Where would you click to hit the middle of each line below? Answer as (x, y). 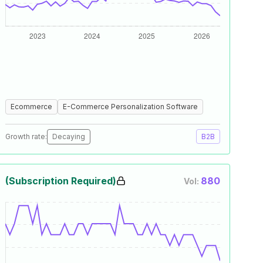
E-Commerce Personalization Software (130, 107)
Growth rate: (26, 136)
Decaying (69, 136)
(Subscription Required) (61, 181)
